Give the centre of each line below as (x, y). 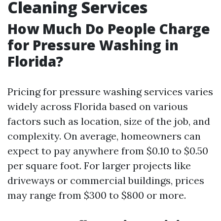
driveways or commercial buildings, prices (106, 180)
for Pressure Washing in (93, 45)
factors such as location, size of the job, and (109, 121)
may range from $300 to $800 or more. (97, 195)
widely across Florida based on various (98, 106)
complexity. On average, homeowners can (104, 136)
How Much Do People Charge (109, 29)
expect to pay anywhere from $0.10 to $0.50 (108, 151)
